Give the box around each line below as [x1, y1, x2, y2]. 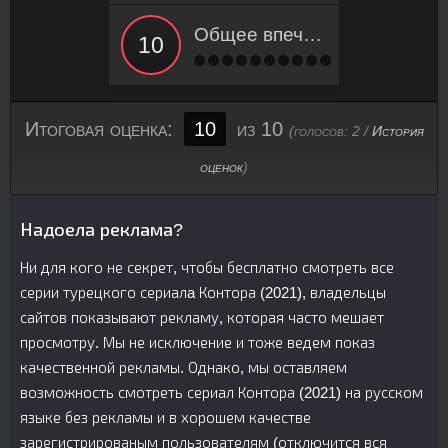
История [371, 123, 424, 139]
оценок [200, 159, 243, 175]
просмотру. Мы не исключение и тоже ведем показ [20, 334, 375, 351]
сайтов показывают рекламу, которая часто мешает [20, 309, 384, 326]
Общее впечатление [303, 24, 322, 45]
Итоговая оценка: [24, 118, 179, 140]
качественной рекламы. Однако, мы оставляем [20, 359, 347, 376]
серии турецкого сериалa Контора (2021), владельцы [20, 284, 386, 301]
